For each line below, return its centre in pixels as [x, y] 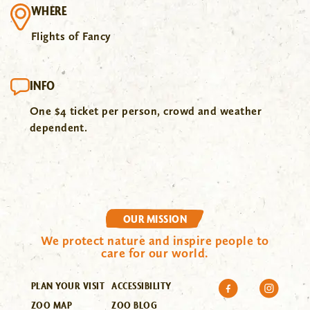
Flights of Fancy [71, 36]
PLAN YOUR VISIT [68, 285]
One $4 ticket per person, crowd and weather [146, 111]
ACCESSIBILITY [142, 285]
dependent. [58, 128]
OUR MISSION [155, 219]
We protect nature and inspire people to [155, 240]
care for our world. [155, 253]
